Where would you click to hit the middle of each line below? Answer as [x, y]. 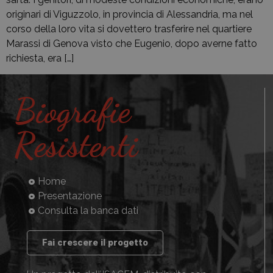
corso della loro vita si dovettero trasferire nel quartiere [129, 29]
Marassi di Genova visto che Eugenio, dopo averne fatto [132, 43]
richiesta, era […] [40, 58]
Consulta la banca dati [88, 211]
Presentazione [69, 196]
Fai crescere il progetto [95, 243]
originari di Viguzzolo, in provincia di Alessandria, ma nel [129, 14]
